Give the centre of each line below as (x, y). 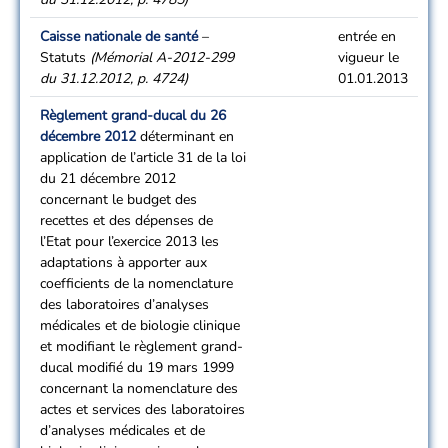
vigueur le (368, 57)
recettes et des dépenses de (126, 220)
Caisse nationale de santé (119, 36)
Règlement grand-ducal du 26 (133, 115)
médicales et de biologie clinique (140, 325)
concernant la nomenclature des (139, 388)
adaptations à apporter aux (123, 262)
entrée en (367, 36)
